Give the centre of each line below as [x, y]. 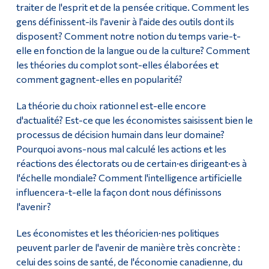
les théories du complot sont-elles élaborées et [117, 65]
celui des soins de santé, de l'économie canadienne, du [129, 262]
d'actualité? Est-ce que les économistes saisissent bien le [134, 120]
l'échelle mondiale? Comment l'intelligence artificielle [129, 178]
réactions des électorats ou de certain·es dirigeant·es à [131, 163]
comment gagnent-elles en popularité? [99, 79]
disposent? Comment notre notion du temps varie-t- [128, 36]
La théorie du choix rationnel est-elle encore [111, 106]
